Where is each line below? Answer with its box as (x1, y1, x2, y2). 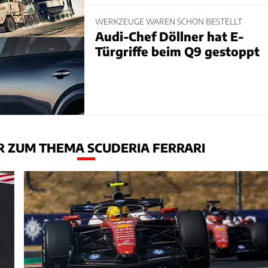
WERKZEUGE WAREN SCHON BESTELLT (95, 16, 242, 27)
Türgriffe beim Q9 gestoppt (95, 43, 260, 59)
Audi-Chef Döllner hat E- (95, 28, 243, 44)
